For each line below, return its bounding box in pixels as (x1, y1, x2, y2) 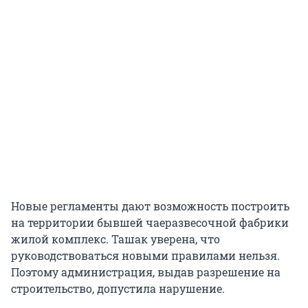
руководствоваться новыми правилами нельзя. (11, 248, 280, 263)
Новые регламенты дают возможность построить (11, 199, 289, 214)
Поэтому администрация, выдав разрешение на (11, 265, 280, 280)
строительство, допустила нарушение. (11, 281, 225, 296)
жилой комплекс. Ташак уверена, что (11, 232, 220, 247)
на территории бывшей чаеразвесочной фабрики (11, 215, 289, 230)
